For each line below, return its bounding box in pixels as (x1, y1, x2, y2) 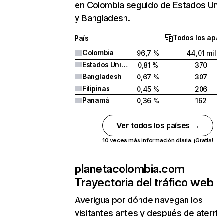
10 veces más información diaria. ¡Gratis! (102, 137, 213, 144)
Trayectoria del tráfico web (75, 175, 214, 189)
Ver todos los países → (116, 121, 200, 130)
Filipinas (82, 84, 110, 93)
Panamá (82, 96, 109, 104)
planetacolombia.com (75, 162, 185, 176)
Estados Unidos (121, 61, 128, 69)
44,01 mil (186, 49, 216, 57)
